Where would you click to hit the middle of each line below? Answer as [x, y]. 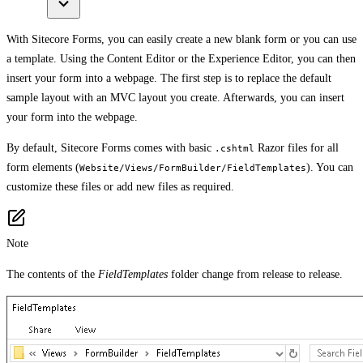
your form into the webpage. [72, 117]
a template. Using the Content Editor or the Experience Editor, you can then [181, 58]
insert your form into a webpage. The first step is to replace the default [169, 78]
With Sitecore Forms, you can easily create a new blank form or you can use [181, 39]
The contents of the [52, 274]
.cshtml [235, 148]
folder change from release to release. [255, 274]
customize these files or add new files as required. [120, 186]
